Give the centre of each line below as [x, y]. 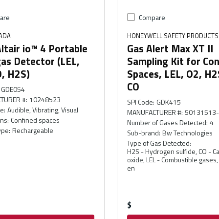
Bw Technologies [188, 132]
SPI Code [140, 102]
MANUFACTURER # [154, 112]
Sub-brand [143, 132]
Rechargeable [33, 130]
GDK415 [169, 102]
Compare [152, 17]
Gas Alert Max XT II [170, 48]
